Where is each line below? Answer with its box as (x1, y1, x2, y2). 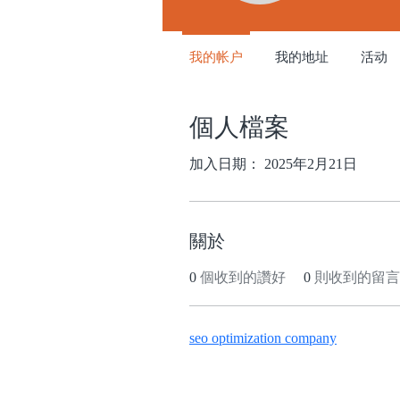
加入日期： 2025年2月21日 (189, 156, 357, 171)
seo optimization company (189, 330, 337, 346)
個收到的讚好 (200, 270, 286, 285)
